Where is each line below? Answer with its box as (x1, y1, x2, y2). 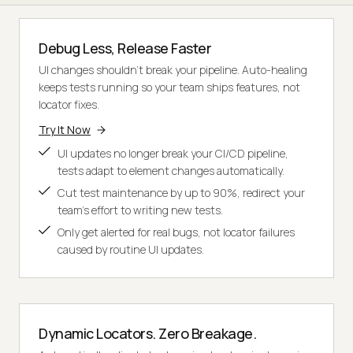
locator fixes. (39, 96, 99, 112)
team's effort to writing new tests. (58, 202, 223, 217)
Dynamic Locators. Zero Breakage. (39, 323, 256, 343)
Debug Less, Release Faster (39, 38, 211, 58)
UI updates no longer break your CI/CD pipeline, (58, 145, 288, 161)
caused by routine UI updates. (58, 241, 204, 257)
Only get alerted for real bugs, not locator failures (58, 224, 295, 240)
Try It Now (39, 121, 91, 137)
